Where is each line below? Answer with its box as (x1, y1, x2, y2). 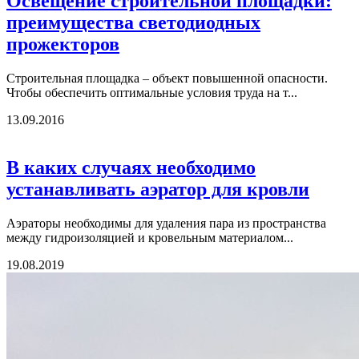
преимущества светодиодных (6, 11, 260, 33)
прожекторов (6, 33, 119, 54)
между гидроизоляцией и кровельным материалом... (6, 231, 293, 245)
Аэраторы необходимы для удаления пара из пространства (6, 216, 326, 231)
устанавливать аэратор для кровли (6, 179, 309, 200)
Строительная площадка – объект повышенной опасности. (6, 71, 328, 85)
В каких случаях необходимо (6, 157, 256, 179)
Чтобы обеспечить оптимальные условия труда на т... (6, 85, 297, 99)
